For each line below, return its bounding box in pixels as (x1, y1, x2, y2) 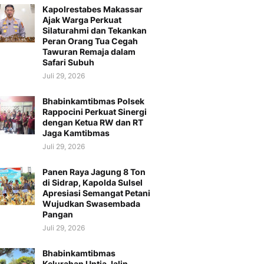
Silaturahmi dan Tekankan (42, 25, 147, 35)
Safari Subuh (42, 57, 94, 67)
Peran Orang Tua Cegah (42, 35, 138, 46)
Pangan (42, 209, 73, 219)
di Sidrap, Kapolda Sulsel (42, 177, 143, 187)
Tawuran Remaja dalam (42, 46, 136, 57)
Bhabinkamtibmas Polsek (42, 95, 144, 106)
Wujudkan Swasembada (42, 198, 140, 209)
